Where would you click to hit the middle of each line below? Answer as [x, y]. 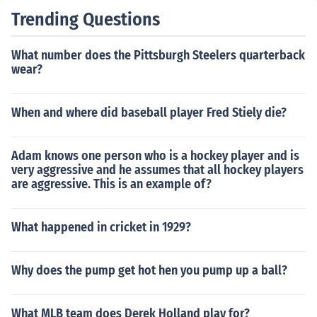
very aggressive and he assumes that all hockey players [157, 170]
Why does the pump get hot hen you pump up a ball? [149, 270]
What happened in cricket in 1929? [101, 227]
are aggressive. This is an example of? [111, 184]
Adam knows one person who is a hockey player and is [155, 156]
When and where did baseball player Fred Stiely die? [149, 113]
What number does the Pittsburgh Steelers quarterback [158, 55]
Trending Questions [86, 19]
